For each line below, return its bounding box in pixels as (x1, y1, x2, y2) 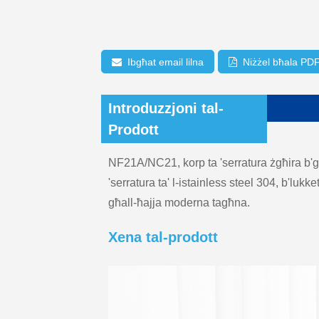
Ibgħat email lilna (127, 56, 204, 68)
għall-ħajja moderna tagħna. (108, 197, 250, 209)
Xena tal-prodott (108, 229, 218, 246)
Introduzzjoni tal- (108, 100, 224, 117)
